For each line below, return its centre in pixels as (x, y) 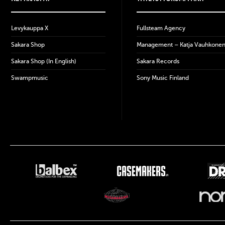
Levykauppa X (30, 28)
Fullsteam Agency (161, 28)
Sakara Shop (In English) (44, 61)
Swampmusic (30, 78)
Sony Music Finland (163, 78)
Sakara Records (158, 61)
